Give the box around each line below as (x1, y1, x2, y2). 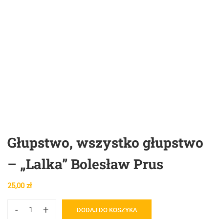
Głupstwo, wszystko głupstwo (7, 133, 203, 152)
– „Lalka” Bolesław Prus (7, 154, 163, 173)
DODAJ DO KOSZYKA (77, 206, 137, 214)
